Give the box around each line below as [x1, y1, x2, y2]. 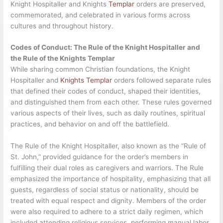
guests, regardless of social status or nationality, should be [10, 186, 199, 194]
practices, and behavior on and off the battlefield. [10, 120, 170, 128]
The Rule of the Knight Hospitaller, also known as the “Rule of [10, 142, 207, 150]
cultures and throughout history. [10, 21, 114, 30]
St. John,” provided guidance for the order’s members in [10, 153, 189, 161]
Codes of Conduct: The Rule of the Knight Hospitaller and [10, 43, 201, 52]
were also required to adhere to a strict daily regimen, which [10, 208, 204, 216]
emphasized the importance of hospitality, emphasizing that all [10, 175, 211, 183]
